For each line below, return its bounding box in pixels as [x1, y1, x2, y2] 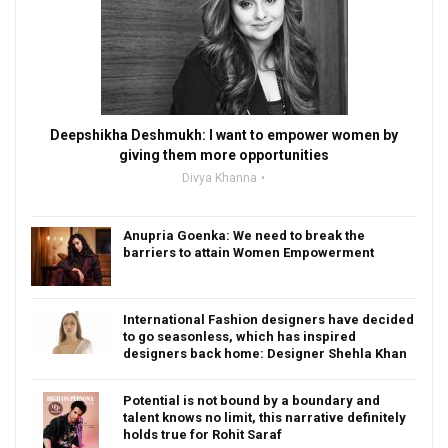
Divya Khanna [182, 170, 257, 185]
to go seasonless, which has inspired [123, 328, 356, 344]
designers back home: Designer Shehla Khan [123, 345, 407, 361]
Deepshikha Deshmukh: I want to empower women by [50, 126, 398, 143]
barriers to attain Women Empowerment [123, 244, 374, 260]
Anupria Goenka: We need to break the [123, 227, 365, 243]
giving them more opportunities [119, 146, 329, 163]
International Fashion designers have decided [123, 311, 414, 327]
